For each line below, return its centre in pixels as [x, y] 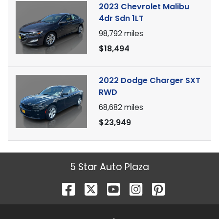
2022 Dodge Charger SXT [150, 80]
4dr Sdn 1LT [121, 18]
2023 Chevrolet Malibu [144, 7]
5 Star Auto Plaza [109, 167]
